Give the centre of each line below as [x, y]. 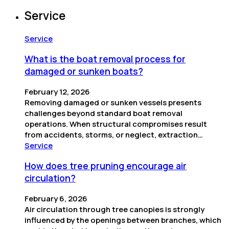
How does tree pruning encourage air [106, 166]
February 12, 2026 [57, 91]
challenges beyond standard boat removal [104, 113]
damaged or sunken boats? [84, 71]
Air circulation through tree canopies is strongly [114, 209]
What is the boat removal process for [105, 59]
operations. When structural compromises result [116, 124]
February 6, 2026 [56, 198]
